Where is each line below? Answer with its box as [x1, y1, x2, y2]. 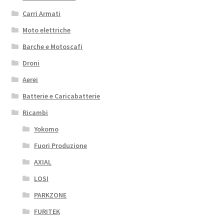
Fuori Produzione [33, 141, 87, 150]
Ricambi [22, 108, 48, 117]
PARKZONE [33, 190, 66, 200]
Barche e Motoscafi [22, 42, 83, 51]
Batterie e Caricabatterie [22, 91, 100, 101]
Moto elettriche [22, 25, 71, 35]
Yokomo [33, 124, 58, 134]
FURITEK [33, 207, 60, 216]
